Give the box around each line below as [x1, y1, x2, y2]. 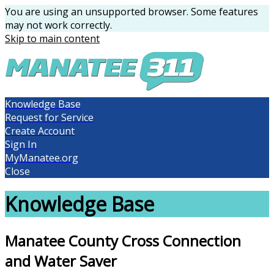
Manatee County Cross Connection [5, 230, 241, 251]
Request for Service [5, 111, 94, 124]
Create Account [5, 124, 75, 138]
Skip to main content [5, 32, 100, 45]
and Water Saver [5, 250, 117, 271]
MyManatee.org [5, 151, 78, 165]
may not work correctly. [5, 18, 112, 32]
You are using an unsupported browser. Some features [5, 5, 258, 18]
